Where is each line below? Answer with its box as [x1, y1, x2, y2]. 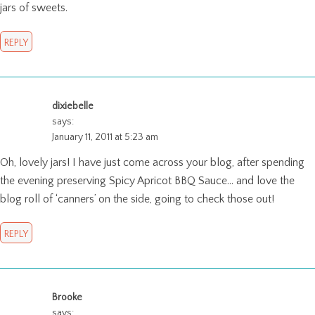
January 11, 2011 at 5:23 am [52, 131, 158, 143]
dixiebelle [52, 100, 94, 112]
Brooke [52, 291, 82, 303]
